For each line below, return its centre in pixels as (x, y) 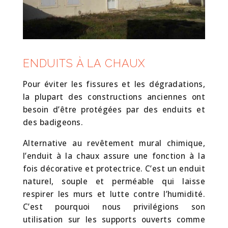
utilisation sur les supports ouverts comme (114, 219)
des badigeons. (53, 123)
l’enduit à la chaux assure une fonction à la (114, 156)
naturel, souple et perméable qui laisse (114, 181)
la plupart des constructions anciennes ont (114, 97)
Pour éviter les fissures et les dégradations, (114, 84)
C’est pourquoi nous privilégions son (114, 207)
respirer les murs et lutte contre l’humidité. (114, 194)
